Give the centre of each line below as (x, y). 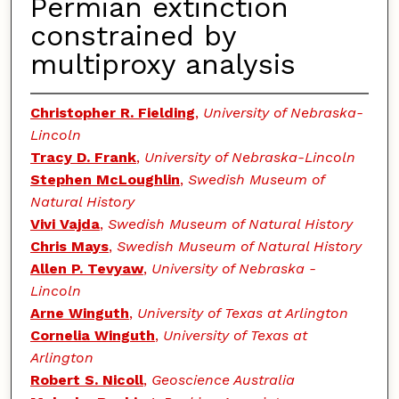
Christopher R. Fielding (112, 113)
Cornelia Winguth (92, 336)
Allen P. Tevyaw (86, 269)
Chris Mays (69, 247)
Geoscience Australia (223, 380)
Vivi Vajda (65, 224)
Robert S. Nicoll (86, 380)
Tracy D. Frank (83, 158)
